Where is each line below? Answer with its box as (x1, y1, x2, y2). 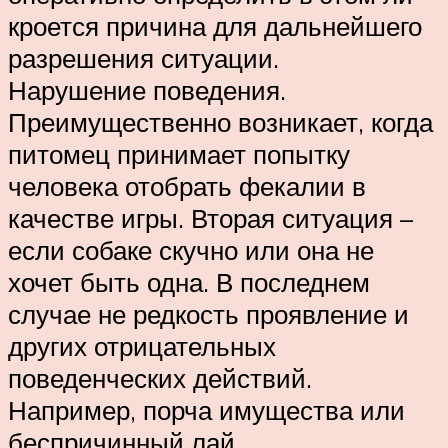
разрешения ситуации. (8, 42, 279, 75)
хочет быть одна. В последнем (8, 266, 370, 299)
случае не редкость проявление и (8, 298, 409, 331)
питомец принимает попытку (8, 138, 350, 171)
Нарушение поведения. (8, 74, 286, 107)
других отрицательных (8, 330, 276, 363)
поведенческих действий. (8, 362, 312, 395)
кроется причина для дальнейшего (8, 10, 422, 43)
